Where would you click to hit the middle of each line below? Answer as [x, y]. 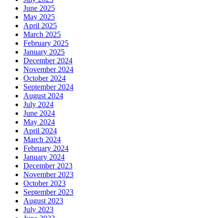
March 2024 [42, 139]
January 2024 [44, 157]
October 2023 [45, 183]
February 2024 [46, 148]
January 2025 [44, 52]
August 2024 [43, 95]
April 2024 [40, 130]
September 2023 [48, 192]
